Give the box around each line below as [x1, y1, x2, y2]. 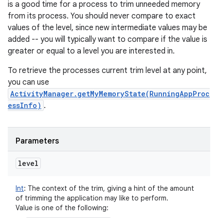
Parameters [16, 136, 59, 146]
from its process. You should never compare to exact [8, 11, 196, 21]
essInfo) [8, 101, 41, 110]
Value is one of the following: [16, 203, 109, 212]
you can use [8, 77, 49, 87]
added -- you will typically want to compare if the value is [8, 35, 207, 44]
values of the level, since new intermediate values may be [8, 23, 207, 33]
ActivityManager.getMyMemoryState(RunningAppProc [10, 89, 210, 98]
